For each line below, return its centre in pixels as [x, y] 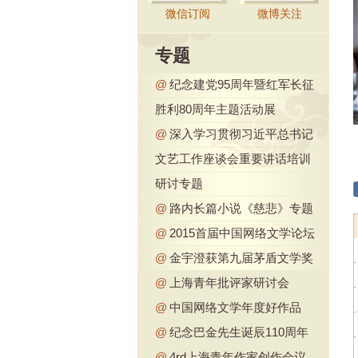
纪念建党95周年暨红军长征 [242, 84]
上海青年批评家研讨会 [229, 282]
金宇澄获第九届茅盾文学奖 [241, 258]
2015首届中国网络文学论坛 [242, 233]
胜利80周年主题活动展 [215, 109]
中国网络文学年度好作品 [235, 307]
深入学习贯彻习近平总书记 [241, 134]
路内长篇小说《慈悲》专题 [241, 208]
